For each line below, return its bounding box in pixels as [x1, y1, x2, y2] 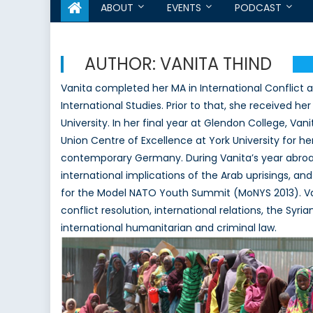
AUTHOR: [85, 52, 160, 76]
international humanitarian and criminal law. [61, 221, 277, 235]
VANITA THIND [160, 52, 272, 76]
